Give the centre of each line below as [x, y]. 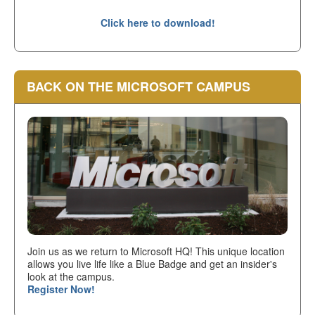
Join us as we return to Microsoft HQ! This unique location [156, 251]
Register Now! [61, 289]
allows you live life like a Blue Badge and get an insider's [152, 263]
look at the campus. [71, 276]
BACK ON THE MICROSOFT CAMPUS [139, 87]
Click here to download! [157, 23]
